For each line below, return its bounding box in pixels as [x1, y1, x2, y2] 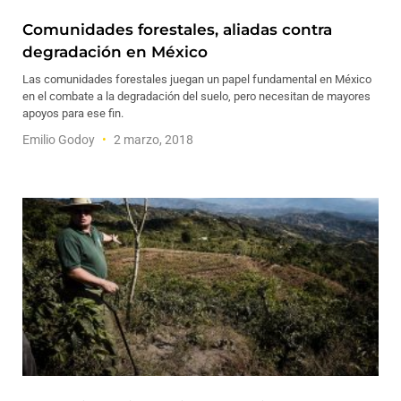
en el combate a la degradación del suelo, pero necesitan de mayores [22, 90, 371, 103]
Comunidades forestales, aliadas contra [22, 21, 332, 38]
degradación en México [22, 43, 208, 61]
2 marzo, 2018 [111, 132, 193, 147]
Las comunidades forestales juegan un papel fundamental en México [22, 73, 371, 86]
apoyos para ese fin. [22, 107, 124, 120]
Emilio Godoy [22, 132, 98, 147]
